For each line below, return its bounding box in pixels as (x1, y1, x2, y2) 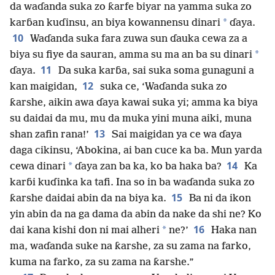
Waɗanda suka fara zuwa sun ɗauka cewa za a (28, 33, 247, 45)
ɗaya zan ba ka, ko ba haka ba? (72, 161, 222, 173)
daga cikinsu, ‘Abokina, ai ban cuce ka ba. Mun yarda (10, 145, 262, 157)
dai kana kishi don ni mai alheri (10, 225, 160, 237)
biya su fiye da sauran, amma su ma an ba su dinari (10, 49, 252, 61)
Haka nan (209, 225, 257, 237)
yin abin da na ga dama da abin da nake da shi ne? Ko (10, 209, 261, 221)
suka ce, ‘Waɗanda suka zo (98, 81, 227, 93)
